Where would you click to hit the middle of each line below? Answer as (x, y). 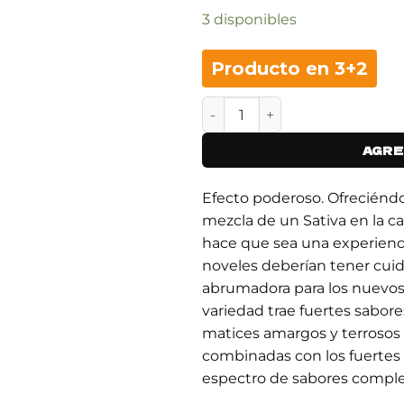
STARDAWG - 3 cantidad (286, 106)
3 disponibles (249, 20)
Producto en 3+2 (289, 69)
